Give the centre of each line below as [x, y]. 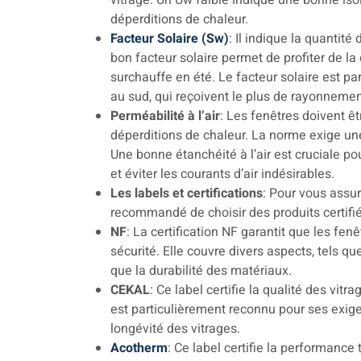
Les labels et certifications [187, 193]
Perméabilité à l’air [165, 116]
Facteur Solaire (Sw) [170, 39]
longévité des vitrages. [175, 329]
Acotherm [139, 348]
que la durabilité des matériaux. [201, 271]
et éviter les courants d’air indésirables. [222, 174]
